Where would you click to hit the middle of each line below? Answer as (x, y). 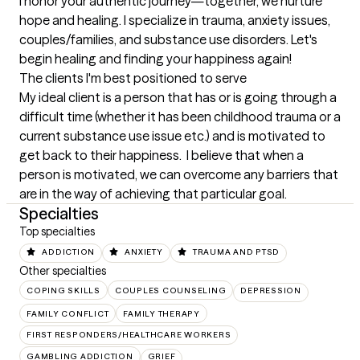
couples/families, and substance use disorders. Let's (168, 40)
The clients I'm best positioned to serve (133, 78)
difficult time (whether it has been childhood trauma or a (180, 117)
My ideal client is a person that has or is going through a (178, 98)
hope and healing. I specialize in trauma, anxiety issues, (175, 20)
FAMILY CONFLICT (68, 313)
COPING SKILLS (63, 290)
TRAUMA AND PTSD (236, 252)
